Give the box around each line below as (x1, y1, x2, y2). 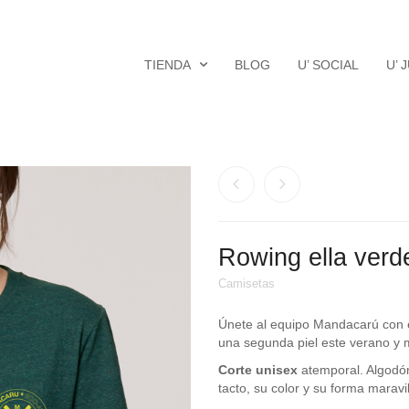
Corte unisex (218, 362, 298, 377)
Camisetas (218, 277, 275, 290)
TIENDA (144, 58, 191, 72)
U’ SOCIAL (298, 58, 359, 72)
